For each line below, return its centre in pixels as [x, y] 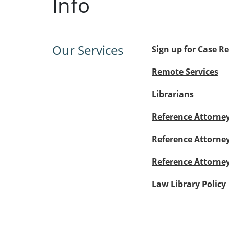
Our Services [88, 50]
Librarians [173, 94]
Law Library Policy [189, 184]
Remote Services [185, 72]
